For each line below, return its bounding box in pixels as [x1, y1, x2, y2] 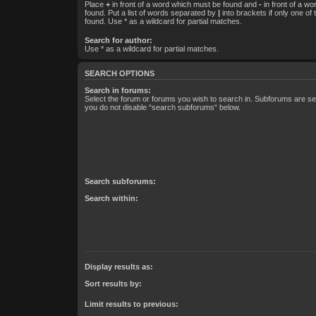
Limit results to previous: [84, 300, 178, 309]
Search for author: [84, 35, 152, 44]
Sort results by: [84, 279, 142, 288]
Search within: [84, 194, 138, 203]
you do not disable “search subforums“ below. [84, 103, 241, 112]
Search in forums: [84, 86, 151, 95]
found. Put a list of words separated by [84, 8, 218, 18]
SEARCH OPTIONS [84, 68, 154, 78]
